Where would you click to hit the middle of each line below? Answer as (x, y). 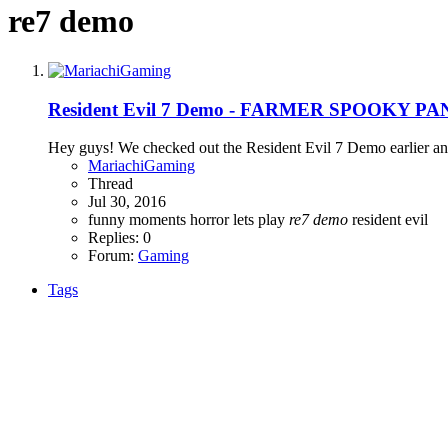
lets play (261, 220)
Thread (110, 184)
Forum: (113, 256)
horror (211, 220)
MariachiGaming (141, 166)
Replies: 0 (119, 238)
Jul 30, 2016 (127, 202)
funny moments (139, 220)
